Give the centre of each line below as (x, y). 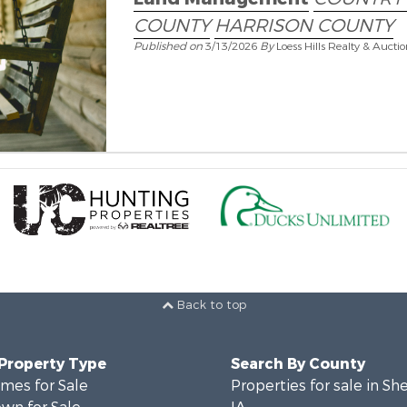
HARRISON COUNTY (303, 26)
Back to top (209, 304)
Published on (169, 46)
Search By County (298, 364)
